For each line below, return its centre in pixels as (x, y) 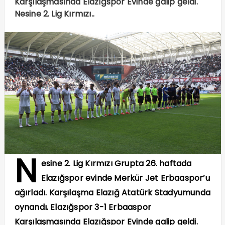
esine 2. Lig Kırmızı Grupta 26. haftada (116, 163)
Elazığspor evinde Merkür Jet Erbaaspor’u (125, 178)
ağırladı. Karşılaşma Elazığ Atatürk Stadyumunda (112, 192)
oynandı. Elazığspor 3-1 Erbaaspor (83, 207)
